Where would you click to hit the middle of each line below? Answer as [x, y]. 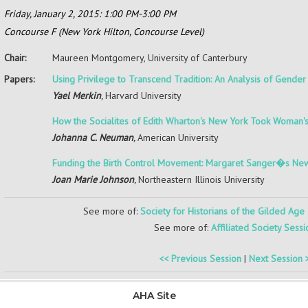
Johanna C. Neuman [93, 138]
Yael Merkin [77, 96]
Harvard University [143, 96]
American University [178, 138]
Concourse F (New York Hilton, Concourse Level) [104, 32]
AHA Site [154, 295]
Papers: [19, 79]
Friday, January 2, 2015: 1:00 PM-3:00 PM [90, 13]
